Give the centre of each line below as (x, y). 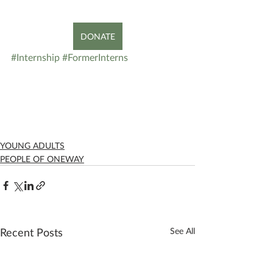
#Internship (35, 57)
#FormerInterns (95, 57)
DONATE (97, 36)
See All (183, 230)
